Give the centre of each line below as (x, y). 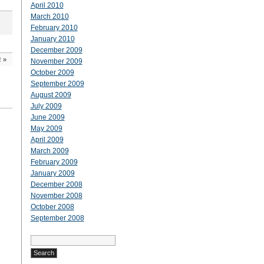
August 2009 (51, 95)
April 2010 (47, 5)
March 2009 (49, 151)
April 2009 (47, 140)
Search (41, 237)
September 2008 (57, 218)
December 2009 (56, 50)
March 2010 (49, 16)
